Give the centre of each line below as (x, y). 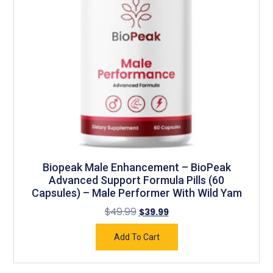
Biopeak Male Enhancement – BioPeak (136, 168)
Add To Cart (136, 237)
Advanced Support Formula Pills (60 (136, 180)
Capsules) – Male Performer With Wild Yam (136, 193)
